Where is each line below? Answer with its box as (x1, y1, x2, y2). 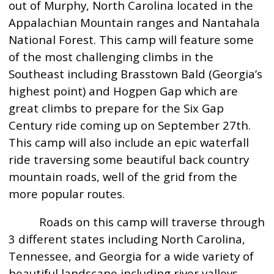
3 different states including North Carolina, (9, 231, 246, 246)
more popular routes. (9, 186, 125, 201)
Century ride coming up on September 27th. (9, 117, 251, 133)
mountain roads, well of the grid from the (9, 169, 238, 184)
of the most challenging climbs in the (9, 49, 214, 64)
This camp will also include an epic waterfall (9, 135, 250, 150)
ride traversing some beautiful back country (9, 152, 250, 167)
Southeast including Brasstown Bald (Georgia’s (9, 66, 263, 81)
